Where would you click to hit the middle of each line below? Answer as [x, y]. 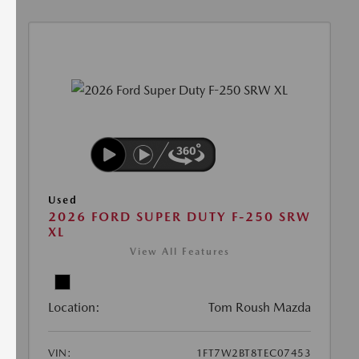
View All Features [179, 252]
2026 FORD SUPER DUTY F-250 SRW [179, 217]
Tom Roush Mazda [260, 308]
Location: [74, 308]
